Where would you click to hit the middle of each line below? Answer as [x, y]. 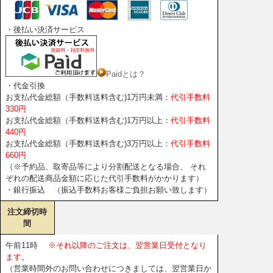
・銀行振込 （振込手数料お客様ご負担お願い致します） [108, 190]
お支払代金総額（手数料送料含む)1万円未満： [88, 97]
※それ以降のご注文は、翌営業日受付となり [127, 246]
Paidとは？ [126, 74]
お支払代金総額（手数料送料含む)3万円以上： [88, 144]
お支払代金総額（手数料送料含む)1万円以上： [88, 121]
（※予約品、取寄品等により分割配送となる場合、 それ [106, 167]
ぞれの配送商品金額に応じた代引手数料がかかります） [105, 179]
